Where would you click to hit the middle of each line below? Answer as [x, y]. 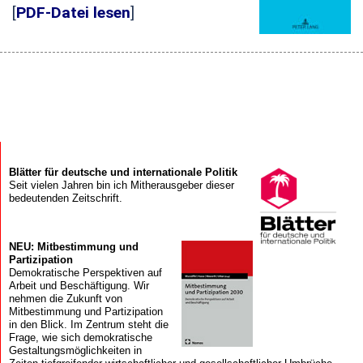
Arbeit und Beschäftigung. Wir [79, 286]
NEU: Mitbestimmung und [73, 247]
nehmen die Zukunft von [65, 299]
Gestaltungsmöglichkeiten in [75, 351]
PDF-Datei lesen [73, 13]
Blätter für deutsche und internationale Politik [123, 172]
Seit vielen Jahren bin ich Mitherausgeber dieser [121, 185]
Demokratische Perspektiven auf [85, 273]
